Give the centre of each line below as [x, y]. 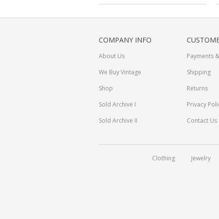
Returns [197, 88]
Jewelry [201, 158]
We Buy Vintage [120, 72]
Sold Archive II [118, 120]
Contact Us [202, 120]
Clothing [164, 158]
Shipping [199, 72]
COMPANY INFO [125, 40]
